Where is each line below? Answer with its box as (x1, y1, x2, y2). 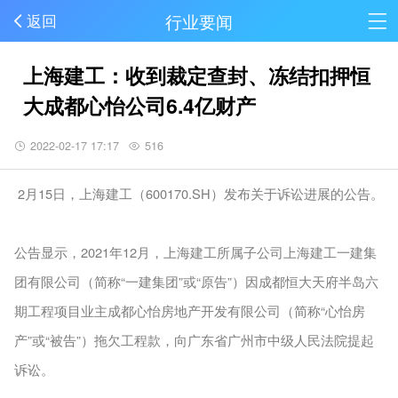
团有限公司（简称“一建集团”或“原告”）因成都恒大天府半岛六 (13, 272, 378, 291)
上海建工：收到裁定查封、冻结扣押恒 (23, 60, 371, 91)
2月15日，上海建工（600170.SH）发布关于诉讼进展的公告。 (13, 184, 384, 203)
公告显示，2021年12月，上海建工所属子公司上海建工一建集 (13, 243, 377, 262)
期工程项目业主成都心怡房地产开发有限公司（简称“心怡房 (13, 301, 365, 321)
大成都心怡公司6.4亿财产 (23, 91, 257, 121)
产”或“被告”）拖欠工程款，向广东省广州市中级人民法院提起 (13, 330, 374, 350)
